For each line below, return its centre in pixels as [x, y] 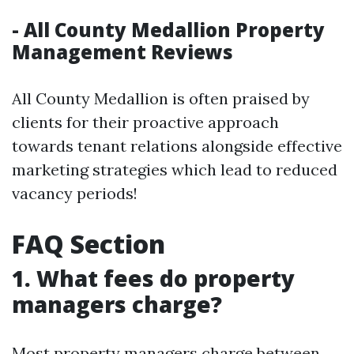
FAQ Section [88, 244]
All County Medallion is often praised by [161, 98]
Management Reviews [122, 52]
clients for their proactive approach [145, 122]
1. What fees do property [153, 278]
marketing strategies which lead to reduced [175, 169]
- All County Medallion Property [168, 30]
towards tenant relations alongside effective [177, 146]
